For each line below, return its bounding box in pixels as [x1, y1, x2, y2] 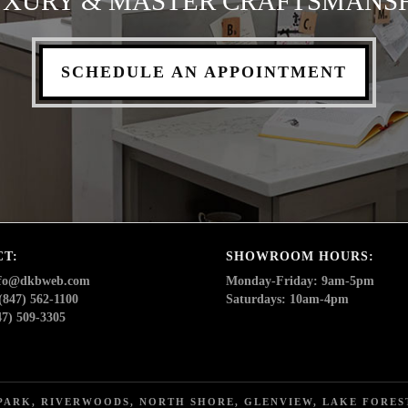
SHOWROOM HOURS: [225, 250, 374, 264]
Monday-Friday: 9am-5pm [225, 274, 374, 289]
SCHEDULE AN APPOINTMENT [61, 62, 347, 81]
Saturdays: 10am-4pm [225, 292, 349, 307]
